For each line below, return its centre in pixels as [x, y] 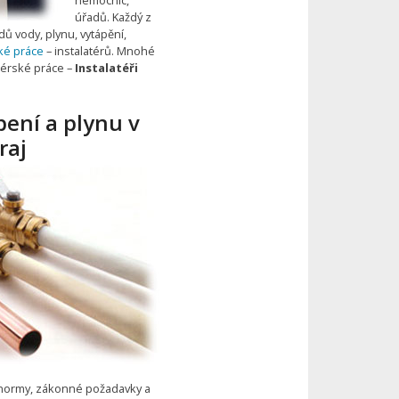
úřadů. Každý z [113, 16]
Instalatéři [106, 67]
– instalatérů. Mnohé [99, 50]
